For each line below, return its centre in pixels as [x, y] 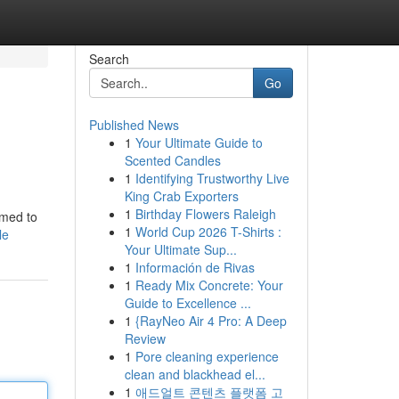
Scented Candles [172, 160]
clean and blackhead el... [195, 374]
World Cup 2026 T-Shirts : [208, 232]
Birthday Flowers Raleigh [205, 214]
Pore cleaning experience [207, 356]
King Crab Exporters [181, 196]
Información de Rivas [195, 267]
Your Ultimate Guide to [199, 142]
